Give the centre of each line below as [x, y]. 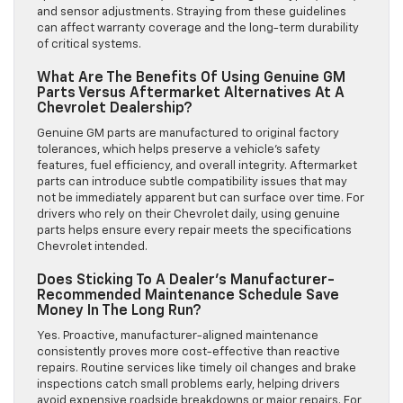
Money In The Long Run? [119, 312]
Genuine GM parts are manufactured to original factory [188, 134]
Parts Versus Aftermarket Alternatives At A [191, 94]
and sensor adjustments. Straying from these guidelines [192, 13]
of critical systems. [89, 45]
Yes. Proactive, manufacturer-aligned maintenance [178, 336]
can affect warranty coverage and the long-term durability [198, 29]
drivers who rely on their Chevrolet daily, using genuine [188, 215]
